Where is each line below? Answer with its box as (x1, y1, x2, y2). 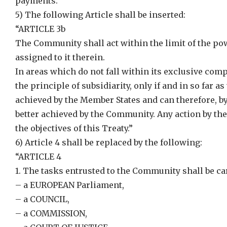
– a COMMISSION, (15, 208, 87, 218)
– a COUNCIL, (15, 194, 69, 204)
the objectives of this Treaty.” (15, 123, 133, 133)
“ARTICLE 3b (15, 24, 65, 34)
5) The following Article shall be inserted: (15, 10, 185, 20)
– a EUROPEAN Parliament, (15, 180, 124, 190)
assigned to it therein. (15, 52, 105, 62)
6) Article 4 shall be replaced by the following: (15, 137, 202, 147)
